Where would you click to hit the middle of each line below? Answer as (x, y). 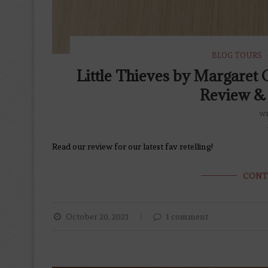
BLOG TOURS (237, 56)
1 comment (187, 217)
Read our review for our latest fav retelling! (133, 147)
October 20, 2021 (97, 217)
